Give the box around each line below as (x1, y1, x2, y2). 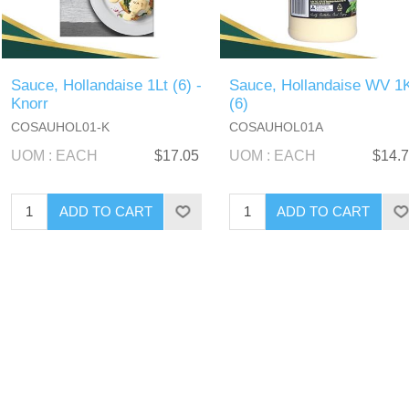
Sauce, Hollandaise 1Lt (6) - (11, 76, 203, 94)
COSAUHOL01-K (11, 119, 110, 134)
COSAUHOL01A (228, 119, 323, 134)
